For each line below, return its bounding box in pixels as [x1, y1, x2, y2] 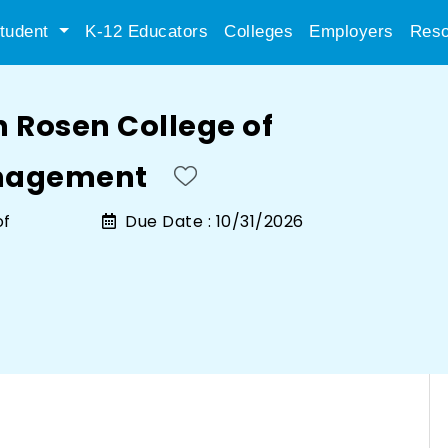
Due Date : [120, 210, 212, 233]
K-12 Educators [85, 22, 208, 41]
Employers [309, 22, 394, 41]
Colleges [224, 22, 293, 41]
